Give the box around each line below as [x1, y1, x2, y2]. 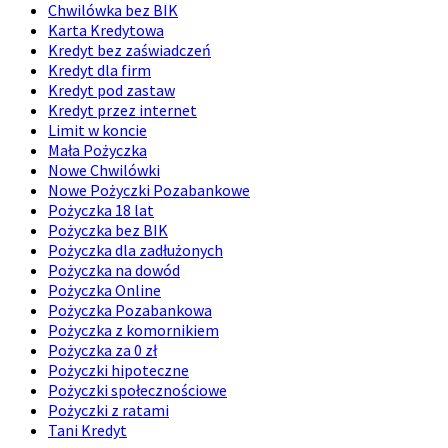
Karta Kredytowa [48, 20, 164, 41]
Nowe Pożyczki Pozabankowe [48, 180, 250, 201]
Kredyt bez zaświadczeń [48, 40, 211, 61]
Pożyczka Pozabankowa [48, 300, 212, 321]
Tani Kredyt [48, 420, 127, 441]
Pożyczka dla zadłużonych [48, 240, 223, 261]
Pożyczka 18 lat [48, 200, 154, 221]
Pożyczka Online [48, 280, 161, 301]
